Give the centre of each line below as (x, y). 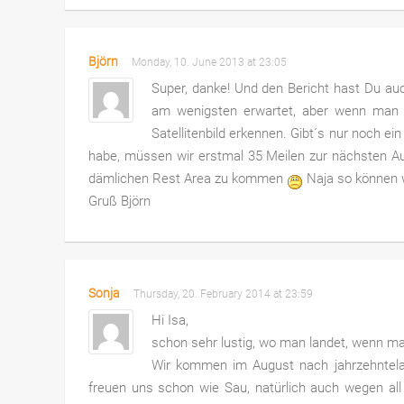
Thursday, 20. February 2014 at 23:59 (225, 294)
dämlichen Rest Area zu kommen (187, 178)
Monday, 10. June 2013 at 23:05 (211, 62)
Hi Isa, (170, 321)
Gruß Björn (119, 201)
